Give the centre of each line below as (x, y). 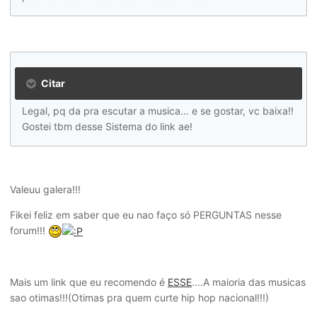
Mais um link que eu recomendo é (89, 282)
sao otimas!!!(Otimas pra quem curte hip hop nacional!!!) (139, 298)
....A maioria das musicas (249, 282)
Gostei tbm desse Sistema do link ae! (107, 126)
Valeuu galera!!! (45, 189)
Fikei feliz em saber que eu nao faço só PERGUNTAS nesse (146, 215)
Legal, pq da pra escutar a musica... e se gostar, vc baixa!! (158, 111)
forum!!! (29, 230)
